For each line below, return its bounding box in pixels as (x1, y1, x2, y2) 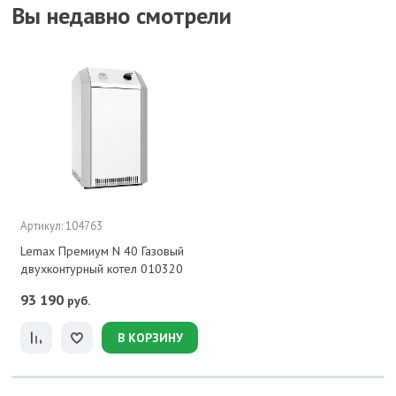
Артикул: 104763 (20, 218, 103, 233)
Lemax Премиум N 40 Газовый (20, 243, 184, 259)
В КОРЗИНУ (117, 330, 183, 346)
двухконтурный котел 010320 (20, 261, 183, 277)
